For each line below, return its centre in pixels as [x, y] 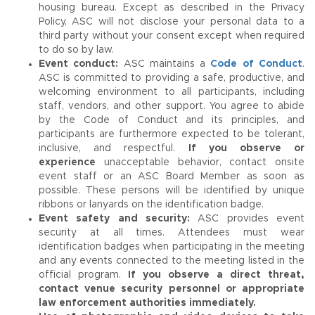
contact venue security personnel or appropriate [172, 289]
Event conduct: [79, 64]
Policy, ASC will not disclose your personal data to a [172, 22]
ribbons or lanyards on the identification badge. [151, 205]
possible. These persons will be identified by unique [172, 191]
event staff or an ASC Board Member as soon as [172, 176]
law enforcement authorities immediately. [147, 303]
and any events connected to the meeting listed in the [172, 261]
